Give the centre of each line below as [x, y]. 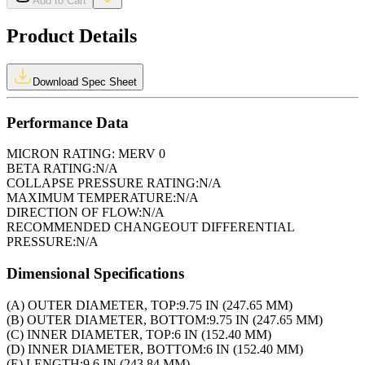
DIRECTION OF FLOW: [74, 213]
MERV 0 [140, 154]
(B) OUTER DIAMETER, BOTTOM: [108, 319]
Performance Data [68, 122]
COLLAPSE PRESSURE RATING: [103, 183]
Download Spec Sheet [85, 81]
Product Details [72, 35]
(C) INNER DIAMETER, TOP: [90, 334]
